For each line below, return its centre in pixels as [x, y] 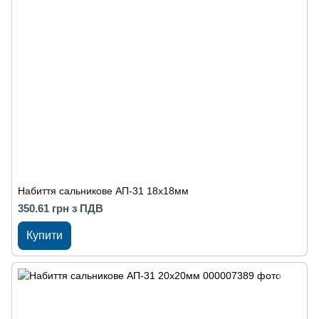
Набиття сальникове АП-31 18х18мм [103, 191]
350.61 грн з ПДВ [61, 208]
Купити [45, 235]
